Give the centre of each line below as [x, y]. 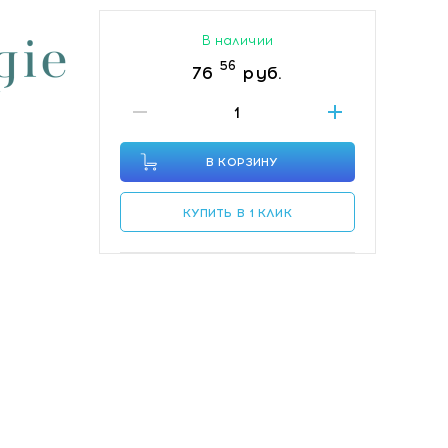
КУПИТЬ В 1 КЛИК [237, 213]
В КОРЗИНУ [242, 162]
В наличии [237, 40]
